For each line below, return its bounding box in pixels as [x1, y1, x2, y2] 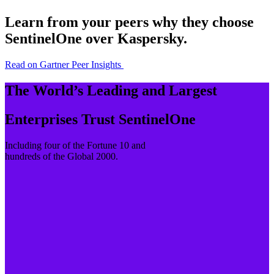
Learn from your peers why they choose [5, 14, 254, 31]
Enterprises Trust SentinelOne [5, 111, 196, 128]
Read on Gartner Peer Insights [5, 59, 121, 70]
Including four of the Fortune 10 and [5, 139, 146, 150]
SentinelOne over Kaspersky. [5, 31, 187, 47]
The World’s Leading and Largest [5, 83, 217, 99]
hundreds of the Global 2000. [5, 150, 118, 161]
